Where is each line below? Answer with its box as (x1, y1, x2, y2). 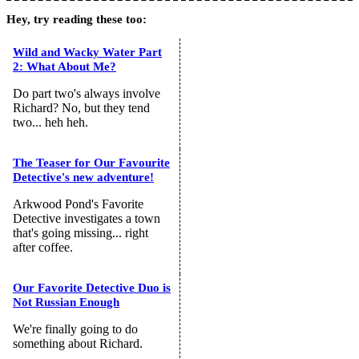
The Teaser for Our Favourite (13, 156, 170, 170)
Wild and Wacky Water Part (13, 46, 162, 59)
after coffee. (13, 240, 73, 255)
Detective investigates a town (13, 212, 160, 226)
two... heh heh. (13, 115, 88, 130)
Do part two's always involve (13, 87, 160, 101)
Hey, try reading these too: (6, 13, 147, 26)
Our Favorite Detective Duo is (13, 281, 171, 295)
